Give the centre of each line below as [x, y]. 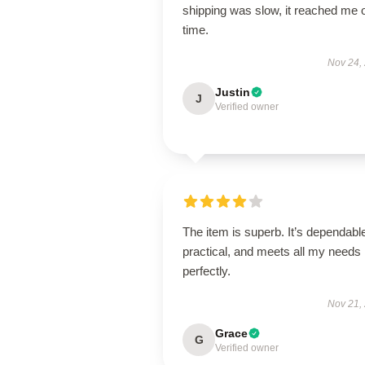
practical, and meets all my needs [272, 251]
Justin [233, 92]
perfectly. [207, 271]
